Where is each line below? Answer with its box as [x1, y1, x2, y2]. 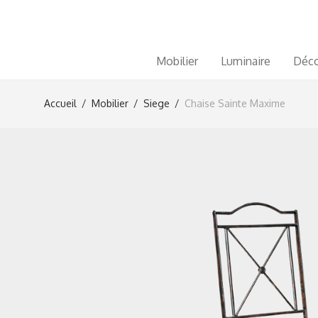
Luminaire [221, 53, 271, 68]
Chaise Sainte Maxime [185, 97, 285, 109]
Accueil [44, 97, 77, 109]
